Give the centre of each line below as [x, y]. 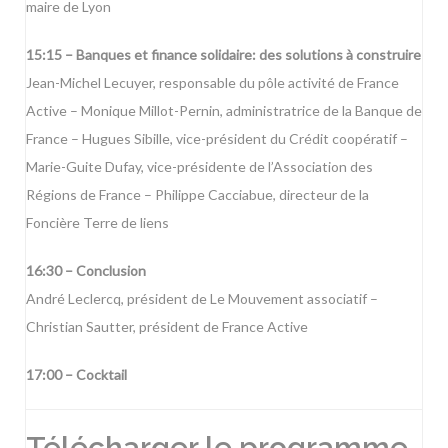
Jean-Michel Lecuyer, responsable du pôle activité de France [212, 83]
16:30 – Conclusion [86, 271]
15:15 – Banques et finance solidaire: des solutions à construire [223, 55]
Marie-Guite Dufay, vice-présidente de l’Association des [199, 167]
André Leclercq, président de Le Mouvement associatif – [202, 299]
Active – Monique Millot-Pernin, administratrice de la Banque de [224, 111]
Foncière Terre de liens [97, 223]
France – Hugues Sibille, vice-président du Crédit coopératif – [217, 139]
